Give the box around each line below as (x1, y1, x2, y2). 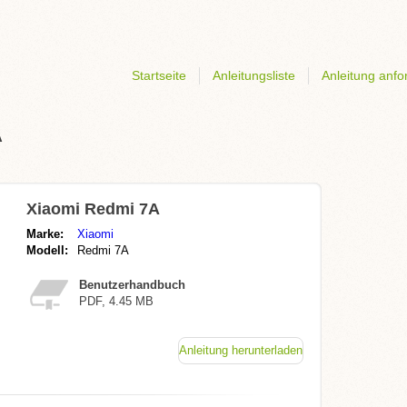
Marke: (26, 227, 64, 241)
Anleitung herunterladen (179, 343, 303, 357)
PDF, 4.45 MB (79, 294, 154, 308)
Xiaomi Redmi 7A (26, 200, 160, 218)
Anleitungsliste (213, 68, 295, 83)
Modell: (26, 243, 68, 257)
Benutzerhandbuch (79, 278, 185, 292)
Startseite (132, 68, 186, 83)
